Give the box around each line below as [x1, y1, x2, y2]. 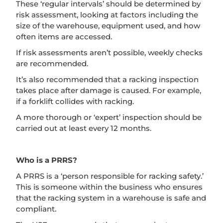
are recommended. [16, 58, 88, 68]
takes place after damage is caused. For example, [16, 85, 201, 95]
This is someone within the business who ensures [16, 182, 203, 192]
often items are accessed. [16, 31, 112, 41]
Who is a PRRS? [16, 155, 77, 165]
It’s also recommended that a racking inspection [16, 74, 199, 84]
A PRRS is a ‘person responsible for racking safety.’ [16, 171, 204, 181]
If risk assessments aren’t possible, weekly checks [16, 47, 203, 57]
